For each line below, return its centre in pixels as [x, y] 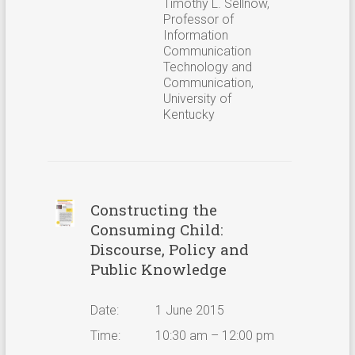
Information [195, 35]
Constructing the [153, 209]
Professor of [198, 19]
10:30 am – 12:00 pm [214, 335]
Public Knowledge [158, 269]
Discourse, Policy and [169, 249]
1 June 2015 [189, 310]
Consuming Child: [157, 229]
